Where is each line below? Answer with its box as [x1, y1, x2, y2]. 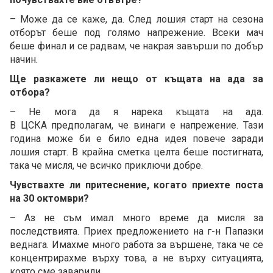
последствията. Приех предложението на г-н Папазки [10, 225, 263, 237]
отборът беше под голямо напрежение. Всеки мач [10, 26, 263, 38]
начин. [10, 53, 38, 65]
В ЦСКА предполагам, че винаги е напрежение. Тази [10, 119, 263, 131]
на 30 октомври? [10, 192, 89, 204]
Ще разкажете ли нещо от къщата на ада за [10, 73, 263, 85]
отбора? [10, 86, 50, 98]
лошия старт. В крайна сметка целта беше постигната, [10, 146, 263, 158]
